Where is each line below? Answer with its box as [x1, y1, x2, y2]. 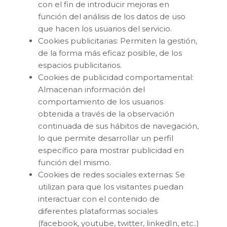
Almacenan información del [38, 84, 145, 94]
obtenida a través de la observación [38, 108, 174, 119]
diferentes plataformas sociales [38, 206, 158, 216]
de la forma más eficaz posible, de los [38, 48, 182, 58]
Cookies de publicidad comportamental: [38, 72, 194, 82]
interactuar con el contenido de [38, 194, 160, 204]
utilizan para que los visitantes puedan [38, 181, 183, 192]
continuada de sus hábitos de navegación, [38, 121, 199, 131]
